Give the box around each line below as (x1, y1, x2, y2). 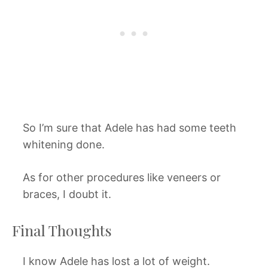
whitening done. (23, 138, 105, 151)
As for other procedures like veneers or (23, 170, 221, 184)
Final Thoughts (12, 220, 112, 240)
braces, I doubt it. (23, 187, 111, 200)
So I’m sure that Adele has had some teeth (23, 121, 236, 134)
